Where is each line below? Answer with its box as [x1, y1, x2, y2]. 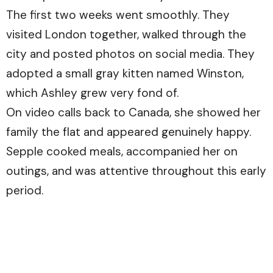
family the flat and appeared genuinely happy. [6, 124, 251, 140]
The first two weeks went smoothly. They [6, 7, 230, 23]
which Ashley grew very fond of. [6, 85, 179, 101]
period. [6, 182, 43, 198]
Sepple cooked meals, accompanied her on [6, 143, 238, 159]
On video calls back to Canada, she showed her [6, 104, 261, 120]
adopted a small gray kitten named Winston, [6, 65, 244, 81]
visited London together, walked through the [6, 26, 246, 42]
